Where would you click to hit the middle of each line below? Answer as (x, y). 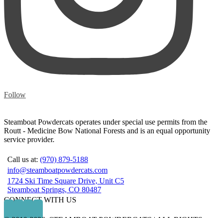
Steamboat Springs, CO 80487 (54, 189)
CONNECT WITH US (40, 200)
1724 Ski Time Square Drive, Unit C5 (66, 181)
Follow (15, 94)
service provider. (29, 139)
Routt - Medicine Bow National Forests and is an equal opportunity (107, 130)
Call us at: (24, 159)
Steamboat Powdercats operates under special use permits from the (106, 122)
